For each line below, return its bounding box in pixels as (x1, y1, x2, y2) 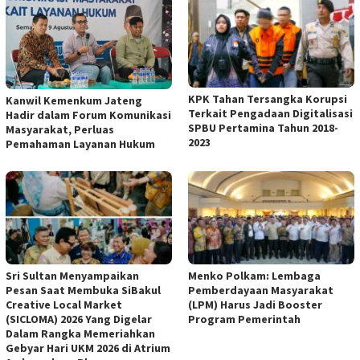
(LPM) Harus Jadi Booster (188, 297, 322, 312)
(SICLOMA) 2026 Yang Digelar (6, 311, 152, 326)
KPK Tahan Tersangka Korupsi (188, 92, 347, 107)
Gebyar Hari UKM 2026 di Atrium (6, 340, 170, 355)
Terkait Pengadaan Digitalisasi (188, 106, 353, 121)
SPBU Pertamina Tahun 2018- (188, 121, 338, 136)
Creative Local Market (6, 297, 122, 312)
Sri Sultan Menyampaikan (6, 268, 139, 283)
